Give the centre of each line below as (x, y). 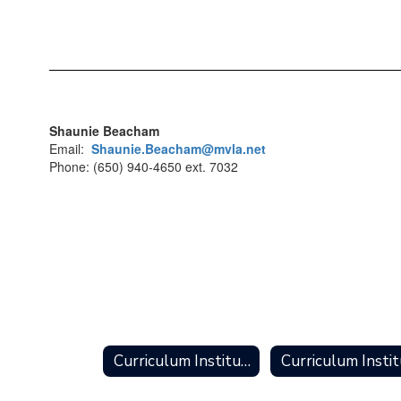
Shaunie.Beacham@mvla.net (179, 149)
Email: (70, 149)
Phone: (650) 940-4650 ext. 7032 (144, 167)
